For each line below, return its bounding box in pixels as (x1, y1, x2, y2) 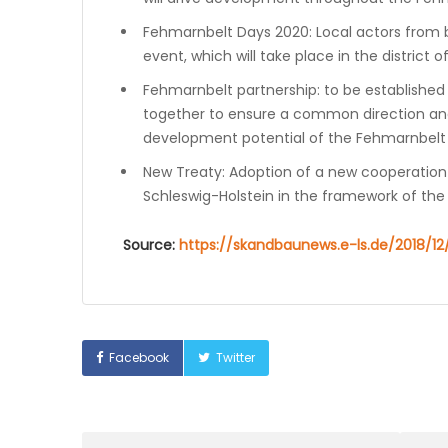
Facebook (109, 349, 169, 366)
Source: (123, 235, 179, 255)
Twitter (216, 349, 255, 366)
